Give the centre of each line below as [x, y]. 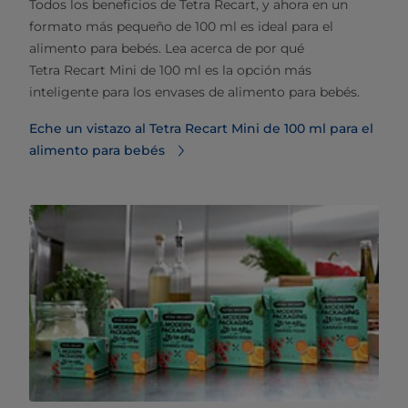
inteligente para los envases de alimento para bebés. [194, 92]
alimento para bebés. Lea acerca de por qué [167, 48]
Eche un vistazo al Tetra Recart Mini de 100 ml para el [201, 128]
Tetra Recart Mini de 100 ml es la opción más [170, 70]
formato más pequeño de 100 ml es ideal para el [181, 26]
